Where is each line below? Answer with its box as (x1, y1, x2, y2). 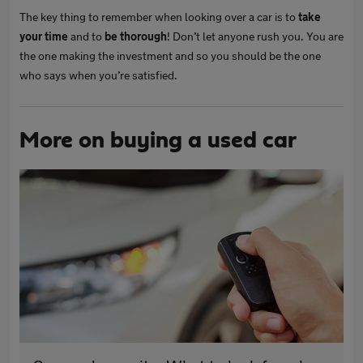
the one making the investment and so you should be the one (19, 49, 321, 62)
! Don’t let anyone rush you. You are (167, 29, 344, 43)
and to (68, 29, 105, 43)
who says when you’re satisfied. (19, 68, 177, 82)
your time (19, 29, 68, 43)
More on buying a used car (19, 129, 297, 152)
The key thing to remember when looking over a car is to (19, 10, 298, 23)
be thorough (105, 29, 167, 43)
